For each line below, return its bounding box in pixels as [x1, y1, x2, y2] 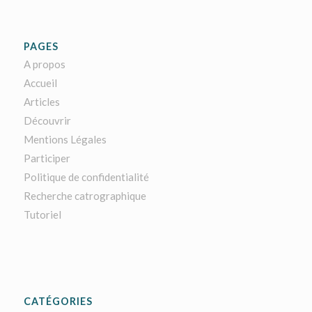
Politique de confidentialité [23, 171, 149, 184]
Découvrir [23, 114, 71, 127]
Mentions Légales [23, 133, 107, 146]
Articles [23, 95, 60, 109]
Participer [23, 152, 70, 165]
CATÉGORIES [23, 295, 93, 307]
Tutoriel [23, 208, 61, 221]
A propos [23, 58, 65, 71]
